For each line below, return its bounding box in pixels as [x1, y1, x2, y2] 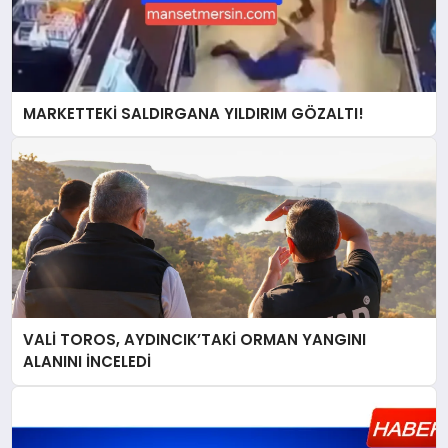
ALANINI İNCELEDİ [23, 351, 152, 373]
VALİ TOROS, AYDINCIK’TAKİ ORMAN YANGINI [23, 329, 367, 351]
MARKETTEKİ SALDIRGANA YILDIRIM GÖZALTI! [23, 102, 365, 124]
